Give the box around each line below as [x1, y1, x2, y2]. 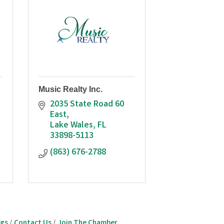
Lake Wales [49, 118, 93, 132]
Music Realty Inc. [38, 84, 102, 93]
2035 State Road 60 [49, 97, 124, 111]
